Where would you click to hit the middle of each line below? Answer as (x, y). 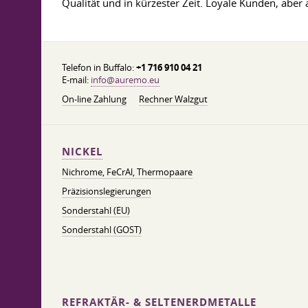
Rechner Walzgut (173, 99)
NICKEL (82, 152)
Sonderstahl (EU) (96, 210)
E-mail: (76, 80)
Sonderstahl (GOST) (102, 230)
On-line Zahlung (94, 99)
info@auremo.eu (125, 80)
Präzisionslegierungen (107, 191)
